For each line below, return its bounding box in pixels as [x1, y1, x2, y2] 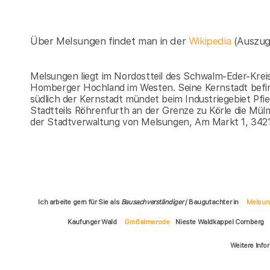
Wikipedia [188, 35, 234, 48]
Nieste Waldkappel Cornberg [175, 218, 266, 227]
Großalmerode [124, 218, 170, 227]
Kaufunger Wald [67, 218, 119, 227]
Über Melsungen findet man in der [30, 35, 189, 48]
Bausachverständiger [121, 198, 184, 207]
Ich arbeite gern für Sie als [38, 198, 121, 207]
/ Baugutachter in [183, 198, 240, 207]
